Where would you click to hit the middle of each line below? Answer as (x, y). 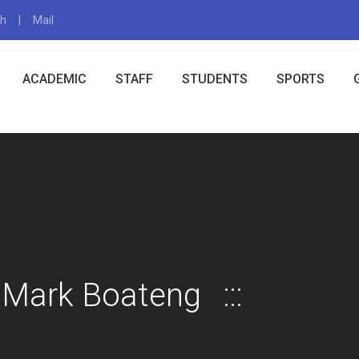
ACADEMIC (54, 79)
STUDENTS (215, 79)
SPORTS (301, 79)
